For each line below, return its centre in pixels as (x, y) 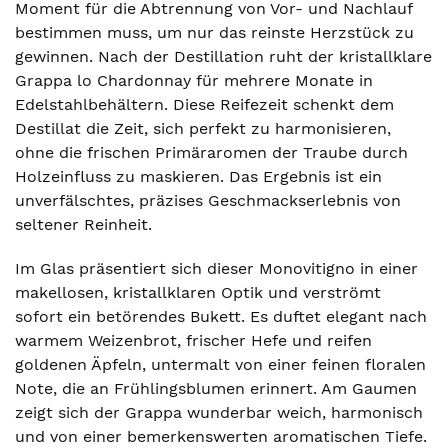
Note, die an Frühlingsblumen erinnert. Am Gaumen (216, 388)
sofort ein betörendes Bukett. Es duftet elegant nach (221, 316)
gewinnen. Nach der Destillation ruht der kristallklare (223, 56)
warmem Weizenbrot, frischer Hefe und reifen (193, 340)
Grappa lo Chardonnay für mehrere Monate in (194, 80)
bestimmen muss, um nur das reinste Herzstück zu (214, 32)
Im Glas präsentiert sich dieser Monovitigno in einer (216, 268)
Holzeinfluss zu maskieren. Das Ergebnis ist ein (198, 176)
